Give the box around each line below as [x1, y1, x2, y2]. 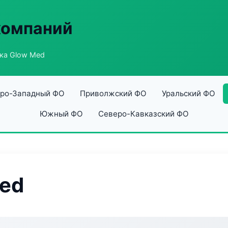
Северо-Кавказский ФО [98, 109, 189, 119]
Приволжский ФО [79, 89, 147, 98]
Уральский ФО [161, 89, 215, 98]
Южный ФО [39, 109, 83, 119]
